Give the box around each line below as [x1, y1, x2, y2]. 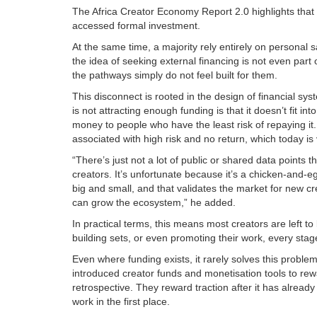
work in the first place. [72, 296, 170, 308]
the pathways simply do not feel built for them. [72, 69, 277, 81]
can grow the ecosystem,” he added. [72, 197, 236, 209]
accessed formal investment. [72, 20, 200, 32]
